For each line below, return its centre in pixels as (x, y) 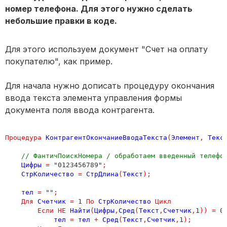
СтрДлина (102, 174)
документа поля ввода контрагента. (80, 110)
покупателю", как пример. (59, 62)
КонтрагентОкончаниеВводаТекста (106, 138)
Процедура (23, 138)
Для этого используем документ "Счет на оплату (106, 49)
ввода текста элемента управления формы (93, 98)
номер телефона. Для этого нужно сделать (99, 9)
